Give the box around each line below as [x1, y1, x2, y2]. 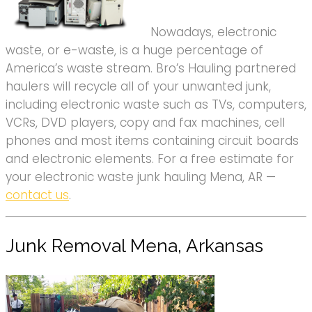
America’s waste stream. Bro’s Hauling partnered [6, 60, 296, 77]
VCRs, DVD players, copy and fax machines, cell [6, 114, 285, 132]
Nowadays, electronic [150, 24, 276, 41]
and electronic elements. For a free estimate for [6, 150, 294, 168]
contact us [6, 187, 69, 204]
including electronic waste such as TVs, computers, [6, 96, 306, 114]
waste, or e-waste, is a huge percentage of [6, 42, 263, 59]
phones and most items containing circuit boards [6, 132, 299, 150]
